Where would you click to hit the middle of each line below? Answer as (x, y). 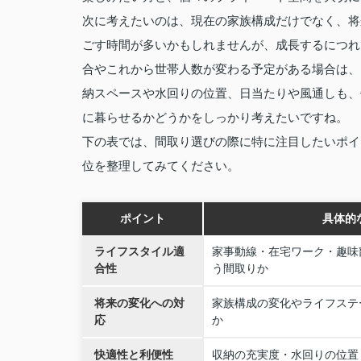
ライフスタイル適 (139, 251)
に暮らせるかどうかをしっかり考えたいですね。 (215, 117)
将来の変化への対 (139, 303)
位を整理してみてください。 (161, 166)
